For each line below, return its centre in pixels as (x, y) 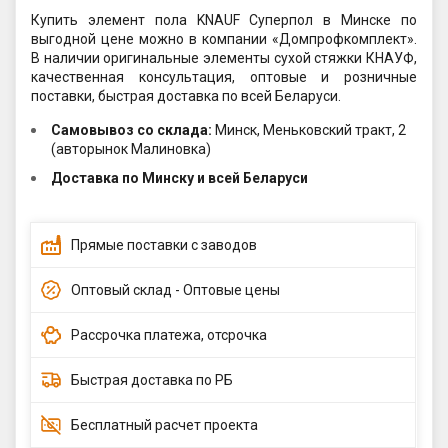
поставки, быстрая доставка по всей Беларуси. (186, 96)
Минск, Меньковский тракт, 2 (310, 130)
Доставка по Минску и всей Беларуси (179, 178)
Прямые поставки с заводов (164, 244)
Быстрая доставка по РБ (152, 379)
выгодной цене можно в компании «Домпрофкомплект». (224, 39)
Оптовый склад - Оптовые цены (175, 289)
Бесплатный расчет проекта (164, 424)
